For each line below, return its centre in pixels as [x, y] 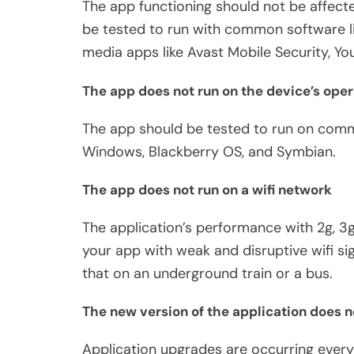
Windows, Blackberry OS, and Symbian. [211, 151]
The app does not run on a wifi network [207, 190]
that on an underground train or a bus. [207, 273]
